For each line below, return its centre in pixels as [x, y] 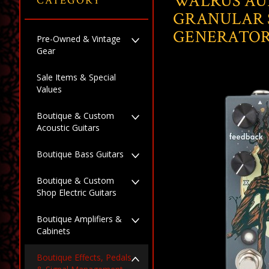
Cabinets [53, 231]
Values [49, 89]
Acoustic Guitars [68, 128]
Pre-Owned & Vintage [79, 39]
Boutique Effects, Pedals [84, 257]
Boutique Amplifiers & [79, 219]
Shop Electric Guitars [77, 192]
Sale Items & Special [76, 77]
